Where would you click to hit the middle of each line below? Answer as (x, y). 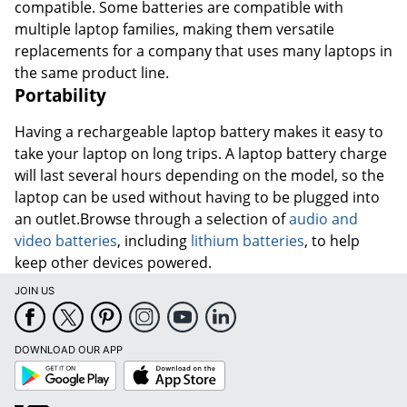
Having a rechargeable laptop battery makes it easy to (199, 131)
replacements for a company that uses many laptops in (203, 50)
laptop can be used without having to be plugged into (197, 197)
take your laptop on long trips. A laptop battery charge (201, 153)
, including (154, 240)
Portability (60, 94)
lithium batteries (248, 240)
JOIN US (35, 290)
